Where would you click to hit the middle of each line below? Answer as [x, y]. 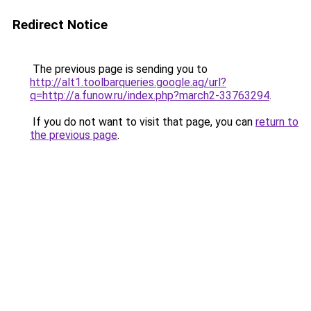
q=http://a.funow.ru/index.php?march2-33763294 [150, 95]
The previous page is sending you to [119, 69]
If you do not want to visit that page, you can [143, 122]
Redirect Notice [60, 25]
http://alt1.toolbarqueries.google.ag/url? [128, 82]
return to [277, 122]
